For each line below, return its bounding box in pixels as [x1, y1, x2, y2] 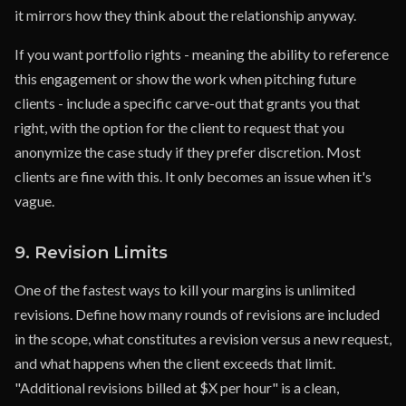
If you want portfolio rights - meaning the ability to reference [14, 45, 389, 63]
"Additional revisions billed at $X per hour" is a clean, [14, 379, 339, 396]
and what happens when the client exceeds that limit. [14, 354, 335, 372]
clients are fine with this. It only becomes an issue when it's [14, 168, 372, 185]
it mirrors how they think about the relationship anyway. [14, 6, 356, 24]
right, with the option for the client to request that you [14, 119, 344, 136]
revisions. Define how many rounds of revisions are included [14, 305, 380, 323]
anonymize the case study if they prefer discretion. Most [14, 143, 361, 160]
